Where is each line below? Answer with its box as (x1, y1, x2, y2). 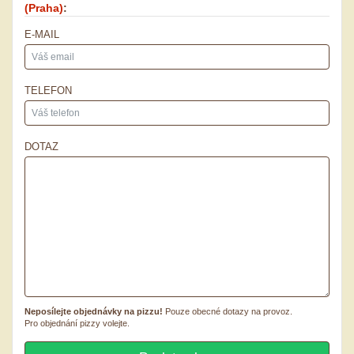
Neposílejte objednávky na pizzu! (24, 306, 163, 316)
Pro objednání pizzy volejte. (24, 318, 130, 328)
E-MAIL (24, 28, 59, 40)
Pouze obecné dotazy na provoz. (163, 306, 292, 316)
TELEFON (24, 84, 72, 96)
